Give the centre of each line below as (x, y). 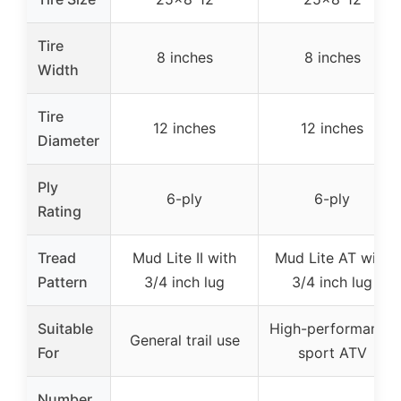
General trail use (184, 340)
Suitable (65, 328)
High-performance (332, 328)
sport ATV (332, 353)
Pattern (63, 282)
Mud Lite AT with (332, 258)
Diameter (68, 141)
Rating (60, 211)
